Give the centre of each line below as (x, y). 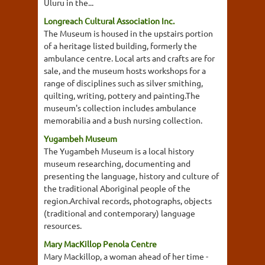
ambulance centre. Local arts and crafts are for (129, 58)
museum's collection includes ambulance (120, 108)
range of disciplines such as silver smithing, (123, 83)
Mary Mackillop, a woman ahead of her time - (126, 256)
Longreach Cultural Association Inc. (109, 21)
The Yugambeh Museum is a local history (119, 151)
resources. (63, 225)
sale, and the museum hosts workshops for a (125, 70)
